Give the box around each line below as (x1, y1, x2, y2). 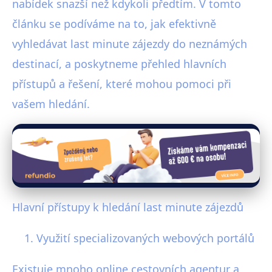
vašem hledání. (12, 97, 90, 112)
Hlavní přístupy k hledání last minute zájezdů (12, 199, 243, 214)
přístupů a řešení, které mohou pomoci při (12, 76, 231, 92)
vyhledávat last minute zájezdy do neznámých (12, 36, 247, 52)
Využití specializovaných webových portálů (36, 230, 254, 245)
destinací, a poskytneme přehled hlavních (12, 56, 226, 72)
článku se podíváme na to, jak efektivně (12, 16, 216, 32)
